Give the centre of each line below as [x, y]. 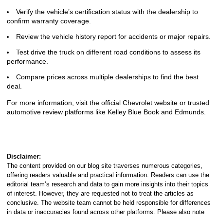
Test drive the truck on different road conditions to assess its [108, 52]
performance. [27, 61]
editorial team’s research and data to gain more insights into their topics [108, 184]
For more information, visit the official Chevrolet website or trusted [108, 103]
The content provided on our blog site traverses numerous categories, [105, 166]
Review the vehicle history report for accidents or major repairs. [113, 36]
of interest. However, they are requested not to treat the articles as [100, 193]
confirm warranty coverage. [49, 21]
